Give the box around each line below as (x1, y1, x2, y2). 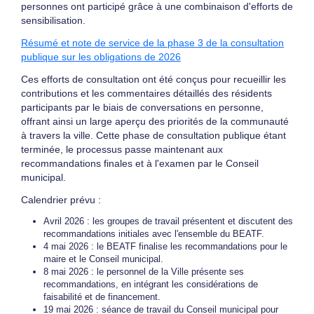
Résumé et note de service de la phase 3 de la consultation (21, 37, 284, 48)
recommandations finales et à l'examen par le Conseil (21, 158, 259, 169)
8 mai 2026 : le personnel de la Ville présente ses (43, 266, 244, 277)
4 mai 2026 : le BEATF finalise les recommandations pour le (43, 241, 287, 252)
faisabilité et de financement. (43, 292, 161, 302)
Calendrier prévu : (21, 194, 101, 205)
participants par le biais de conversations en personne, (21, 102, 264, 113)
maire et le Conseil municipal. (43, 254, 163, 264)
